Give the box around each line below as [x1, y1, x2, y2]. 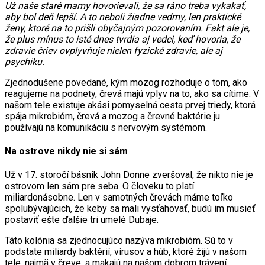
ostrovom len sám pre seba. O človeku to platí [5, 180, 194, 192]
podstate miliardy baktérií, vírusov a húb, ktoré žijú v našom [5, 246, 247, 258]
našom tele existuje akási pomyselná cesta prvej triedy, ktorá [5, 99, 256, 111]
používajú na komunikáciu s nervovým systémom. [5, 121, 207, 133]
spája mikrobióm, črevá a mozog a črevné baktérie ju [5, 110, 220, 122]
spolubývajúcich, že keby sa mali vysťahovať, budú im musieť [5, 203, 256, 215]
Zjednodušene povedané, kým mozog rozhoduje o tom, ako [5, 76, 247, 88]
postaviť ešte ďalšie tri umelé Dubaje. [5, 214, 159, 226]
